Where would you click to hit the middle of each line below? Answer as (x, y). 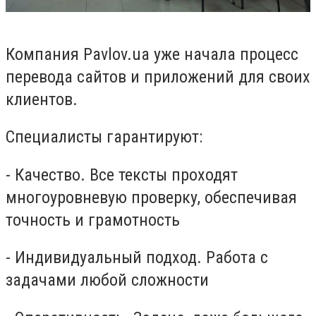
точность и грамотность (93, 220)
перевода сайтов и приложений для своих (158, 77)
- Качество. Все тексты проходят (122, 175)
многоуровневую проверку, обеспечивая (151, 197)
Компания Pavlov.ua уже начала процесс (152, 54)
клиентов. (42, 99)
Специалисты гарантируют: (104, 137)
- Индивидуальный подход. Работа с (137, 258)
